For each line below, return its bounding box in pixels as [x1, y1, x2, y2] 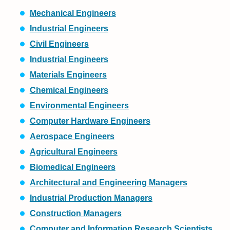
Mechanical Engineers [29, 9, 116, 18]
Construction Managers [29, 209, 122, 218]
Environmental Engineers [29, 101, 129, 110]
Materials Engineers [29, 70, 107, 80]
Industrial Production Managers [29, 194, 152, 203]
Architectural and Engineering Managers [29, 178, 187, 187]
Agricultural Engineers [29, 147, 118, 157]
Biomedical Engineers [29, 163, 116, 172]
